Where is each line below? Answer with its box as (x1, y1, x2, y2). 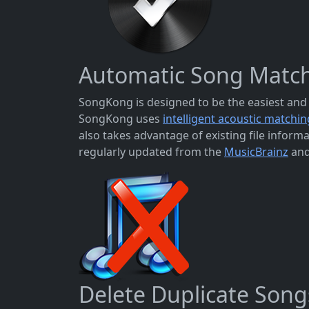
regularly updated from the (79, 144, 224, 159)
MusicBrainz (224, 144, 288, 159)
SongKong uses (79, 111, 163, 126)
